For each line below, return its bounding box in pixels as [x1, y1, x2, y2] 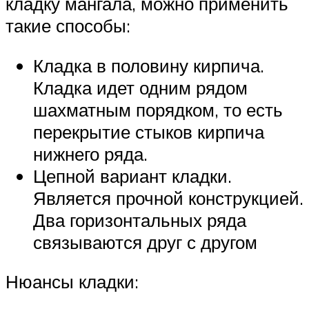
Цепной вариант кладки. [33, 164, 232, 187]
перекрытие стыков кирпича [33, 120, 264, 143]
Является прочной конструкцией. [33, 186, 303, 209]
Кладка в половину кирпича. [33, 54, 264, 77]
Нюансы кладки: [6, 270, 139, 293]
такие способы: [6, 14, 130, 37]
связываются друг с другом [33, 230, 257, 253]
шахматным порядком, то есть [33, 98, 283, 121]
